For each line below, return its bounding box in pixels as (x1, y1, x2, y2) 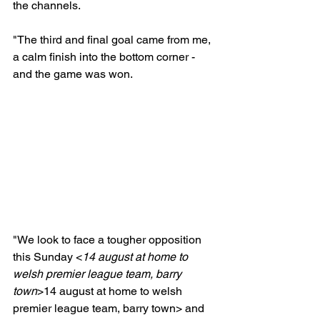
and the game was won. (13, 66, 133, 81)
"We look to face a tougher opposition (13, 232, 204, 246)
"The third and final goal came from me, (13, 32, 214, 46)
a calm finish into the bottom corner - (13, 49, 198, 64)
